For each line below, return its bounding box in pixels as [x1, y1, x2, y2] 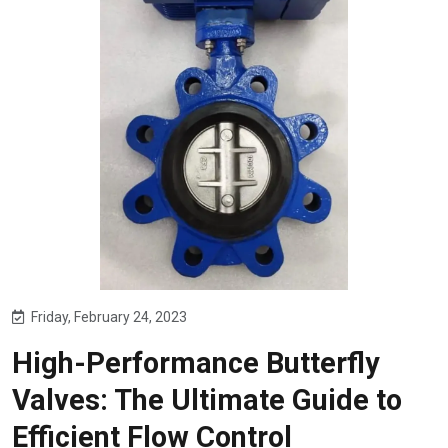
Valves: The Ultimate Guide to [12, 383, 402, 417]
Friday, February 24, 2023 [31, 309, 187, 325]
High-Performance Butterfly [12, 346, 380, 380]
